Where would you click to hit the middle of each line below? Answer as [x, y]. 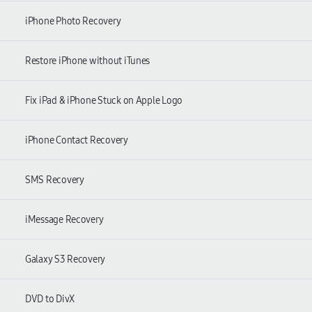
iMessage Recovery [64, 219]
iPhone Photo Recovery [73, 21]
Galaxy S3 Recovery [65, 259]
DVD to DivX [50, 299]
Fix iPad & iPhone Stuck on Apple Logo [104, 100]
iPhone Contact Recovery [77, 140]
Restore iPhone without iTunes [88, 61]
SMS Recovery [55, 180]
